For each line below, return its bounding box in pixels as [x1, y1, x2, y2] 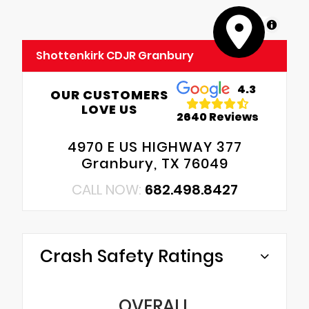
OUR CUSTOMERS [50, 86, 168, 103]
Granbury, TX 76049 [81, 153, 228, 173]
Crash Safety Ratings [40, 243, 223, 268]
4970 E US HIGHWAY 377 [67, 137, 242, 157]
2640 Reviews [177, 109, 259, 126]
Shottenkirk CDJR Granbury [36, 47, 194, 63]
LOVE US [81, 100, 137, 118]
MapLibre [225, 18, 261, 30]
